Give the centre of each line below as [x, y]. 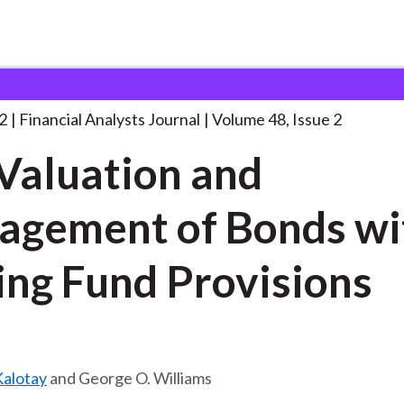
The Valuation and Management [197, 86]
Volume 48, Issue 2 [277, 119]
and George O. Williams [129, 378]
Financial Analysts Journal [110, 119]
